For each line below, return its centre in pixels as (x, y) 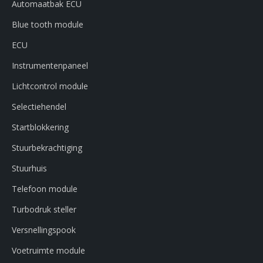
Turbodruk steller (44, 209)
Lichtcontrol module (50, 86)
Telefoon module (45, 188)
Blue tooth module (48, 24)
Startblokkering (40, 127)
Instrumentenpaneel (50, 65)
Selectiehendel (39, 106)
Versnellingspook (44, 230)
